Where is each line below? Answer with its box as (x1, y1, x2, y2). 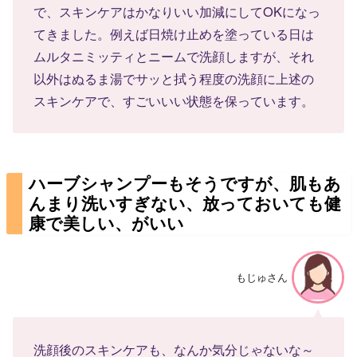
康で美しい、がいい (29, 210, 185, 235)
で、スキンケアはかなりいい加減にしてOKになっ (33, 2, 321, 22)
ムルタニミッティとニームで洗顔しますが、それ (33, 46, 315, 66)
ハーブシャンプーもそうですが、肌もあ (29, 170, 342, 195)
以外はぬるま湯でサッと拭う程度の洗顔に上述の (33, 69, 315, 88)
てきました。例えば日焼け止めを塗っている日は (33, 24, 315, 44)
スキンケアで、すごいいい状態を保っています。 (33, 91, 315, 111)
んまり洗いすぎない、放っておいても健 (29, 190, 342, 215)
